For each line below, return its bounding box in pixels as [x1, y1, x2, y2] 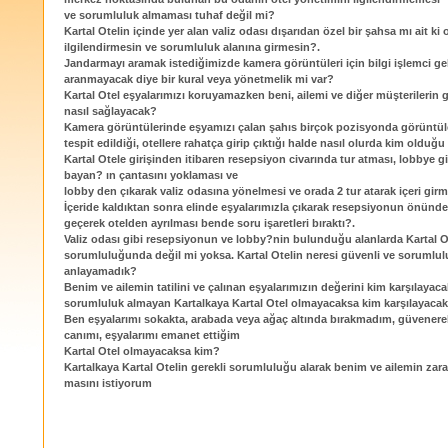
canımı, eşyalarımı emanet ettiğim [64, 329, 240, 342]
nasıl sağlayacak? [64, 105, 157, 118]
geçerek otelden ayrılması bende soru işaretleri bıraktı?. [64, 217, 355, 230]
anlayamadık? [64, 265, 137, 278]
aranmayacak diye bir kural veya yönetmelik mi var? [64, 73, 334, 86]
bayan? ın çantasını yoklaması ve [64, 169, 238, 182]
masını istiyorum [64, 377, 152, 390]
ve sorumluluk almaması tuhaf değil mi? [64, 9, 275, 22]
